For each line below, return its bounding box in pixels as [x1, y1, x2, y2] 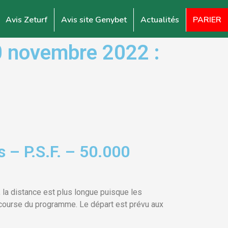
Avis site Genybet [61, 14, 127, 25]
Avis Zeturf [6, 14, 47, 25]
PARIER [193, 14, 221, 25]
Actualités [140, 14, 179, 25]
